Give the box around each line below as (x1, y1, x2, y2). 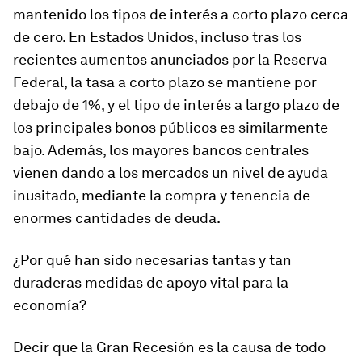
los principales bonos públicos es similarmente (13, 119, 328, 136)
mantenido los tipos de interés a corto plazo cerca (13, 6, 348, 23)
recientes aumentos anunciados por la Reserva (13, 51, 327, 68)
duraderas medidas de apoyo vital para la (13, 274, 288, 291)
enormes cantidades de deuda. (13, 209, 221, 226)
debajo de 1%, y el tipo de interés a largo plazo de (13, 96, 339, 113)
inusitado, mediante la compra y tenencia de (13, 187, 310, 204)
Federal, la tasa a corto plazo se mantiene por (13, 74, 317, 90)
